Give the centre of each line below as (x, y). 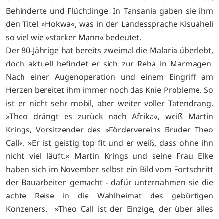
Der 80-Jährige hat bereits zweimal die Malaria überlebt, (109, 50)
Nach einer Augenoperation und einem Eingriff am (109, 77)
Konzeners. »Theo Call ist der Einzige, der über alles (109, 208)
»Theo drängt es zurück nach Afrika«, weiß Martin (109, 116)
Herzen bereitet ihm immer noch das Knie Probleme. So (109, 90)
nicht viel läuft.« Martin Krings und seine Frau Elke (109, 156)
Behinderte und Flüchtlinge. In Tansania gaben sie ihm (109, 11)
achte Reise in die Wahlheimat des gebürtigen (109, 195)
